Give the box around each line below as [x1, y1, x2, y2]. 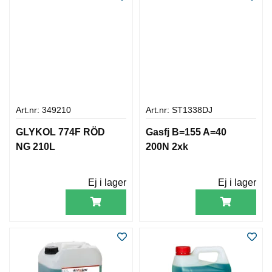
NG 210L [16, 141, 55, 152]
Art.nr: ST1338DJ [146, 105, 212, 115]
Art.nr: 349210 [16, 105, 71, 115]
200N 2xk [146, 141, 188, 152]
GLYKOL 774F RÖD [16, 126, 105, 137]
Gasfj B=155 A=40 [146, 126, 226, 137]
